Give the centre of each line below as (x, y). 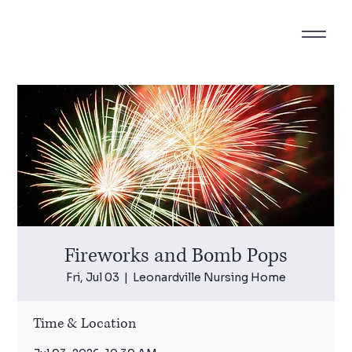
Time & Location (85, 323)
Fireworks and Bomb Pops (176, 255)
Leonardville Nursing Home (209, 277)
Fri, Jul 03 (93, 277)
